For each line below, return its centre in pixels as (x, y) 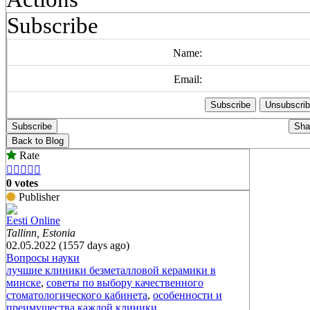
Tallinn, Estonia (41, 232)
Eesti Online (33, 220)
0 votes (22, 183)
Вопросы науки (43, 257)
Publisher (38, 197)
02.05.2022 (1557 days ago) (68, 245)
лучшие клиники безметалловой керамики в (111, 270)
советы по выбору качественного (125, 282)
